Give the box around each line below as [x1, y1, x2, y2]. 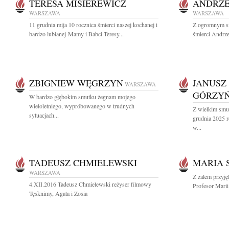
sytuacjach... [29, 111, 59, 119]
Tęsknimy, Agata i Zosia [29, 189, 87, 197]
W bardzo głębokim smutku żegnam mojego [29, 93, 135, 101]
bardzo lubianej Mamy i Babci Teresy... [29, 30, 124, 38]
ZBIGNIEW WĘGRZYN [29, 77, 123, 89]
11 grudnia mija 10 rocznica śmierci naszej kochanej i [29, 20, 157, 29]
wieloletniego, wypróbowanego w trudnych [29, 102, 134, 110]
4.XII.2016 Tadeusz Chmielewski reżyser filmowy [29, 180, 151, 188]
